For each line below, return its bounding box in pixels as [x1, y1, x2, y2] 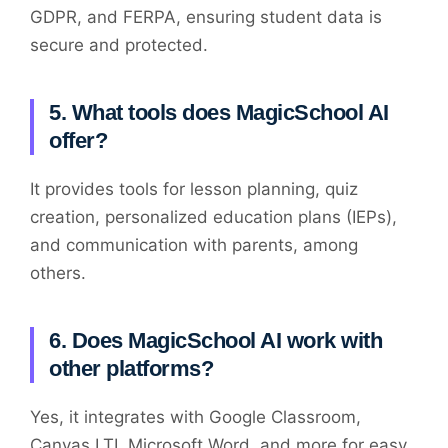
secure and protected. [30, 35, 208, 56]
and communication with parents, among [30, 235, 358, 256]
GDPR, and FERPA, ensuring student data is [30, 7, 382, 28]
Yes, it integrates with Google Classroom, [30, 407, 361, 428]
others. [30, 263, 86, 284]
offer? [49, 128, 107, 154]
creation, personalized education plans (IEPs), [30, 207, 397, 228]
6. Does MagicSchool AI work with [49, 328, 382, 354]
